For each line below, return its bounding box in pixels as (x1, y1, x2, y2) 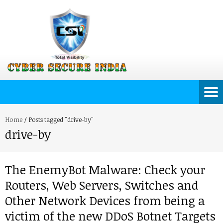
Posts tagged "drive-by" (28, 115, 94, 124)
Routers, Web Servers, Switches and (5, 177, 199, 193)
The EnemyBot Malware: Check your (5, 161, 205, 178)
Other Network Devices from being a (5, 192, 205, 209)
